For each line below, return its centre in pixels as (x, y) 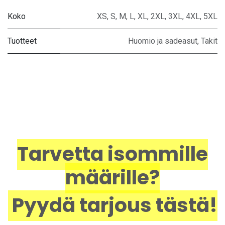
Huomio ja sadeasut (163, 41)
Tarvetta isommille (113, 154)
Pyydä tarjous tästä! (113, 205)
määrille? (113, 178)
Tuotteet (22, 41)
